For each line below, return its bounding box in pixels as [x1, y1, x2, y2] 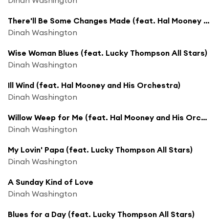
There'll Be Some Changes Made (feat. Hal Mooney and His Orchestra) [203, 15, 210, 25]
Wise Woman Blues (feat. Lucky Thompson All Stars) [8, 47, 207, 58]
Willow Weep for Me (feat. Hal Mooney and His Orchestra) [201, 112, 207, 122]
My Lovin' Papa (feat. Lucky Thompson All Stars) [8, 144, 193, 154]
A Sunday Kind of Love [8, 176, 93, 187]
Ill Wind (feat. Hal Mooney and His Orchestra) [8, 80, 180, 90]
